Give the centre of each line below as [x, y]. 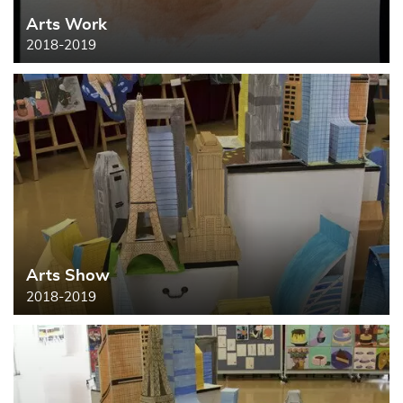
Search [233, 32]
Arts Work [66, 25]
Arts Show [67, 276]
